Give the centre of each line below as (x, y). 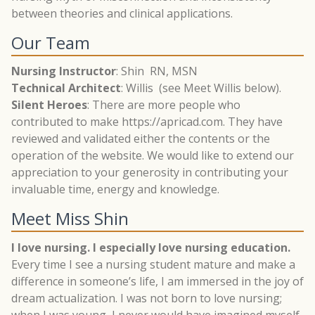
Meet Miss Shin (70, 219)
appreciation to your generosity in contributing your (150, 173)
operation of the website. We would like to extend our (153, 156)
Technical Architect (66, 88)
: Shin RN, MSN (157, 71)
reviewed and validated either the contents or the (141, 139)
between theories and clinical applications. (122, 13)
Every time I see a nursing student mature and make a (153, 264)
